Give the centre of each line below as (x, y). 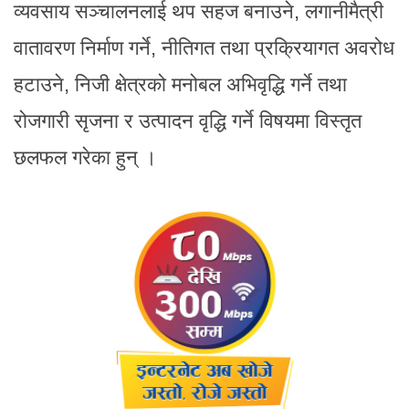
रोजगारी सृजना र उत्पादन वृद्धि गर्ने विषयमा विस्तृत (188, 121)
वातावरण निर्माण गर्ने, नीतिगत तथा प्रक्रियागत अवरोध (204, 47)
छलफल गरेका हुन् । (85, 157)
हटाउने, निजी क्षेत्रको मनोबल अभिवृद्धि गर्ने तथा (180, 84)
